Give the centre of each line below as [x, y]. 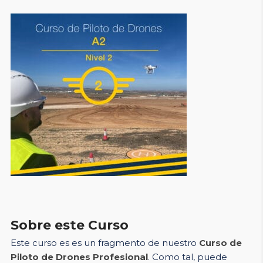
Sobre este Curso [69, 225]
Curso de [220, 243]
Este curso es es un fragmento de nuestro [104, 243]
